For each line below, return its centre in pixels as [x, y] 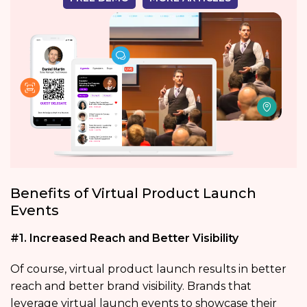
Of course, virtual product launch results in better [148, 269]
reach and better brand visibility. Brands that [131, 286]
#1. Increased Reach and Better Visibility [124, 238]
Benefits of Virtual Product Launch [133, 193]
